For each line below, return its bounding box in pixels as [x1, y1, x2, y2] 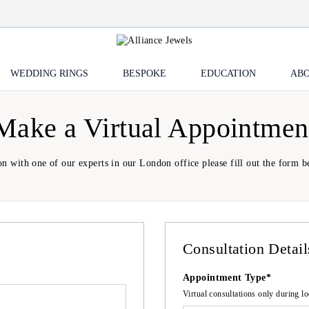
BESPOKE [122, 68, 166, 79]
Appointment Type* [183, 272, 272, 283]
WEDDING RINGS [10, 68, 88, 79]
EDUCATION [200, 68, 256, 79]
